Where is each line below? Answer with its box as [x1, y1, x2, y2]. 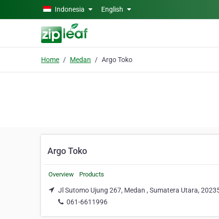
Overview [48, 171, 74, 178]
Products [79, 171, 104, 178]
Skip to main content [3, 4, 67, 12]
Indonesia [55, 5, 85, 13]
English [101, 5, 125, 13]
